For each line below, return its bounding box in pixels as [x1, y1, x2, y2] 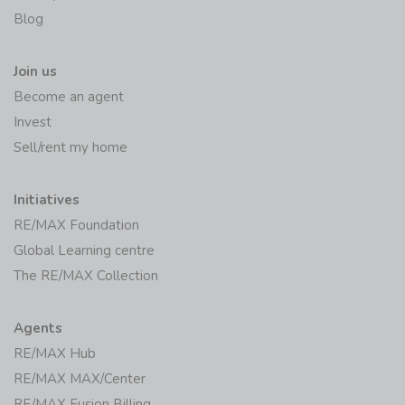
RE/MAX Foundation [14, 215, 139, 234]
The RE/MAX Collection [14, 266, 158, 285]
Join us [14, 61, 57, 80]
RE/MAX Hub [14, 344, 96, 363]
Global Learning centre [14, 240, 155, 259]
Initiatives [14, 190, 80, 209]
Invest [14, 112, 52, 131]
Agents [14, 318, 62, 337]
